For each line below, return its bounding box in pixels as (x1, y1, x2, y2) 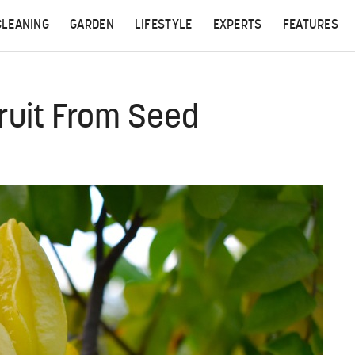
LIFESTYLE (134, 19, 193, 32)
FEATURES (282, 19, 339, 32)
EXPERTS (212, 19, 262, 32)
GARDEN (70, 19, 114, 32)
